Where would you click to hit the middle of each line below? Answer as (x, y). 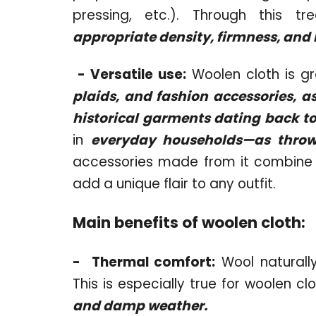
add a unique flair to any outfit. (174, 183)
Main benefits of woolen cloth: (189, 222)
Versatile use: (138, 74)
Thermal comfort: (153, 262)
